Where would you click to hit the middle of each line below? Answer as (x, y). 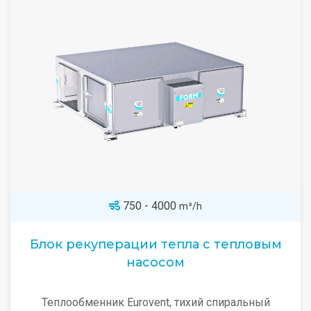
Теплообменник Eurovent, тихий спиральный (155, 302)
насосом (155, 262)
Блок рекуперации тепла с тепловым (155, 244)
